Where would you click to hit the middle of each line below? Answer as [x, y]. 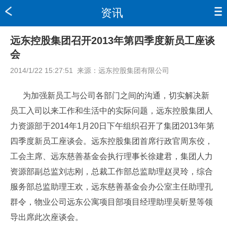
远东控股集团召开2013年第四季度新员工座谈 [112, 41]
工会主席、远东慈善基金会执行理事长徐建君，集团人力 [111, 156]
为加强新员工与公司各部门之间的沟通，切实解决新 [116, 96]
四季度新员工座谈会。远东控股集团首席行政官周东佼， [111, 141]
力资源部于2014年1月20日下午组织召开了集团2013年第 [112, 126]
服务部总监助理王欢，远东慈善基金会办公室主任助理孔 [111, 187]
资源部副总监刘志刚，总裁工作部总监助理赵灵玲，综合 [111, 172]
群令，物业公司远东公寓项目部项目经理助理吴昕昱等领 [111, 202]
